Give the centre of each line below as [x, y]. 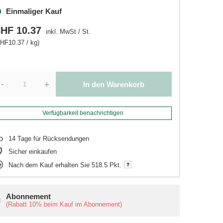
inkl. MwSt [60, 32]
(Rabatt [18, 204]
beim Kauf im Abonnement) [82, 204]
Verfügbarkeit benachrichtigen [83, 113]
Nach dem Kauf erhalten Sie [50, 165]
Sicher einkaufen [33, 152]
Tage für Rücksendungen [53, 139]
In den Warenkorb [114, 84]
